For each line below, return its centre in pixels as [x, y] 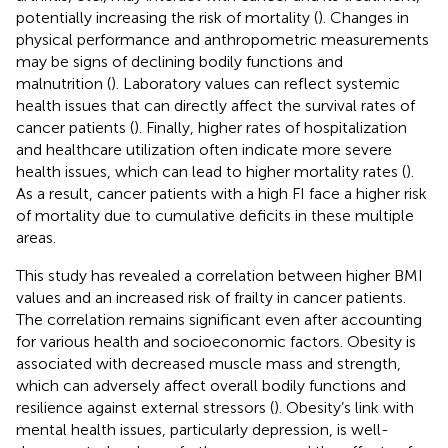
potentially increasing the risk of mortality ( [167, 17]
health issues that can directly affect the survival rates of [215, 105]
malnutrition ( [63, 83]
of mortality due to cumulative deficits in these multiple [215, 215]
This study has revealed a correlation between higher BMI [219, 275]
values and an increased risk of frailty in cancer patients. [211, 297]
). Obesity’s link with [344, 407]
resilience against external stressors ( [145, 407]
